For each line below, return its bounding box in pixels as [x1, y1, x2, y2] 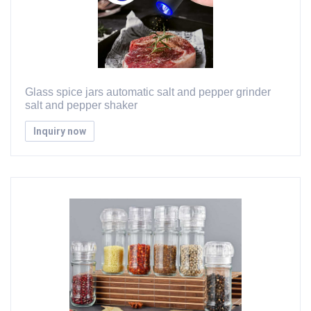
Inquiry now [33, 125, 86, 137]
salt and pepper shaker [25, 99, 137, 111]
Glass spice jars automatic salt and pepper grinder [25, 86, 271, 98]
